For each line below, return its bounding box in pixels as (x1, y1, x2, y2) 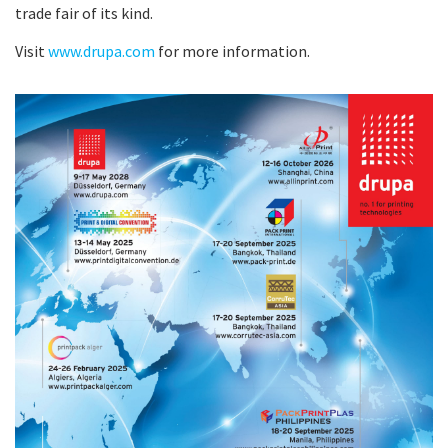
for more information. (155, 40, 310, 61)
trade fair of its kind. (15, 2, 153, 23)
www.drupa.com (48, 40, 155, 61)
